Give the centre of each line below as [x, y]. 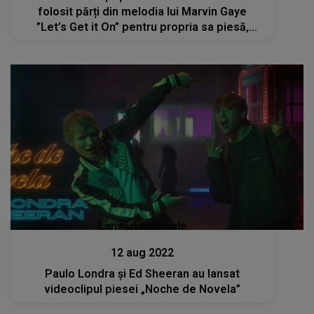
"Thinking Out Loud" [142, 43]
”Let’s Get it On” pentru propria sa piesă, [142, 27]
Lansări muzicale [142, 226]
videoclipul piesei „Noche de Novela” [143, 289]
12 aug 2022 [143, 252]
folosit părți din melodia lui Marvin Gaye [143, 12]
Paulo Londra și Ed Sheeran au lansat [143, 273]
